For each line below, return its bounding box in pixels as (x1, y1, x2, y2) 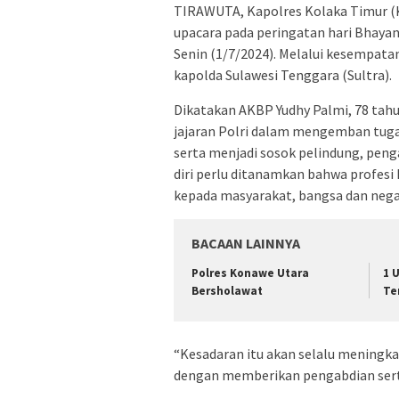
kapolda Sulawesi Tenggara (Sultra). (174, 65, 392, 84)
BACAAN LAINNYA (191, 233, 300, 252)
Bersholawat (191, 282, 263, 298)
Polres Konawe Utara (191, 265, 309, 281)
